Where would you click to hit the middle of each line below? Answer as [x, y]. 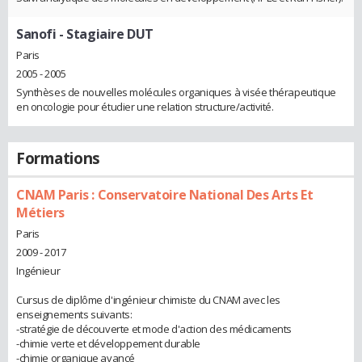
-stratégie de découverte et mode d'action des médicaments [154, 328]
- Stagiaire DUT [105, 34]
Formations [58, 158]
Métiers [41, 212]
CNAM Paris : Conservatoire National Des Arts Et [165, 194]
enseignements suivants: [74, 314]
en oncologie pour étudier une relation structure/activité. [145, 106]
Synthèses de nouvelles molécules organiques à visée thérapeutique [176, 92]
